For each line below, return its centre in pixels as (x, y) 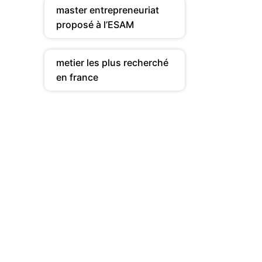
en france (77, 77)
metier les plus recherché (112, 63)
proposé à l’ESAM (95, 25)
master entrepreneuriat (108, 10)
